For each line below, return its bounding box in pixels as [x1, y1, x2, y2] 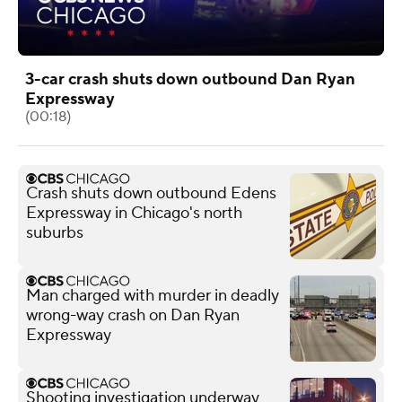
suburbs [26, 222, 83, 243]
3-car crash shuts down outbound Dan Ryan [25, 68, 355, 90]
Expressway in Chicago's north [26, 202, 242, 223]
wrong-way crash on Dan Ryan [26, 304, 240, 326]
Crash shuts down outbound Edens [26, 182, 276, 204]
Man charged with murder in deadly [26, 284, 279, 306]
